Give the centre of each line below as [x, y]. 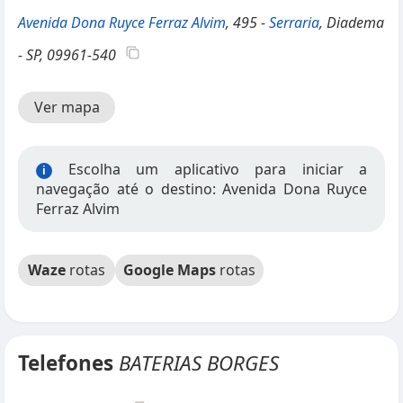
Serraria [294, 22]
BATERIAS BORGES [199, 363]
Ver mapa [67, 107]
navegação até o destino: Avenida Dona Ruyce [201, 189]
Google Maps [170, 270]
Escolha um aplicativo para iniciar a [210, 169]
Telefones [68, 363]
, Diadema [352, 22]
